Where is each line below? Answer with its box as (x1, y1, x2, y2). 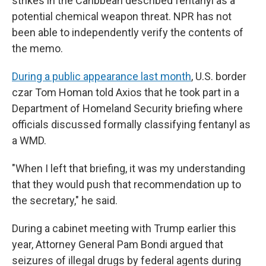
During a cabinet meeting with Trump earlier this (12, 222, 236, 235)
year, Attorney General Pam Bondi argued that (12, 238, 223, 251)
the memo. (12, 42, 63, 55)
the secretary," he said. (12, 194, 118, 207)
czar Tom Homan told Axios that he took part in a (12, 86, 239, 99)
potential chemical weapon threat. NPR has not (12, 10, 232, 23)
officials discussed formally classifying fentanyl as (12, 118, 251, 131)
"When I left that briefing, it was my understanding (12, 162, 245, 175)
